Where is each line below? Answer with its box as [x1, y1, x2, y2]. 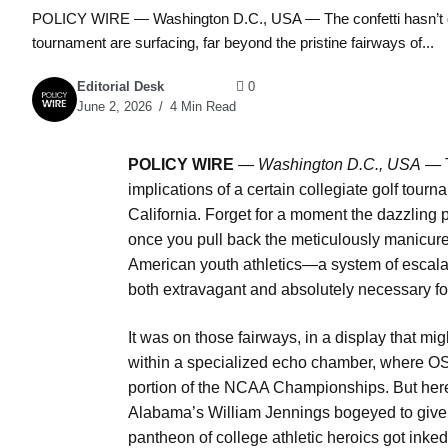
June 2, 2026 [77, 99, 152, 115]
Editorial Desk [77, 79, 164, 95]
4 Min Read [166, 99, 236, 115]
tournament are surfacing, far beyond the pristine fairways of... [32, 33, 434, 51]
